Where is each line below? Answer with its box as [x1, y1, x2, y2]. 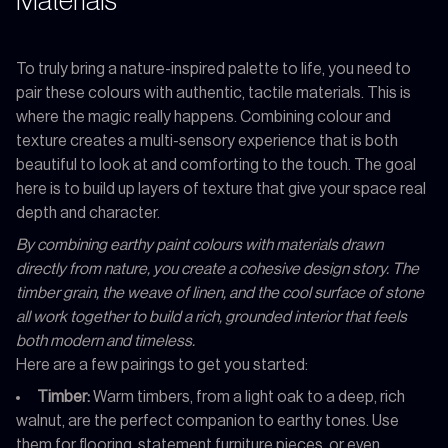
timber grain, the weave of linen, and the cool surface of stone [16, 284, 424, 301]
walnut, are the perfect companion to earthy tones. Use [16, 412, 399, 429]
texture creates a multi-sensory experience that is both [16, 132, 398, 149]
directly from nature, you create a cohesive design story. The [16, 260, 419, 277]
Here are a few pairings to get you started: [16, 356, 308, 373]
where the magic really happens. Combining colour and [16, 108, 391, 125]
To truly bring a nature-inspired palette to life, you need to [16, 60, 411, 77]
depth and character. [16, 204, 160, 221]
